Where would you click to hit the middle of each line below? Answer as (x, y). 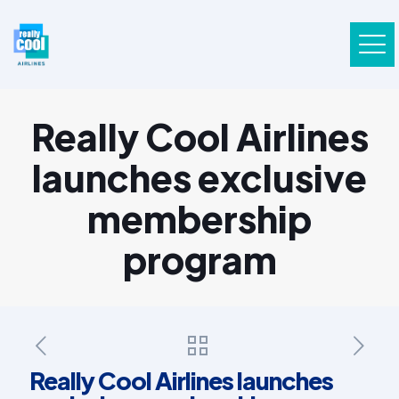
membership (199, 218)
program (199, 259)
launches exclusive (199, 177)
